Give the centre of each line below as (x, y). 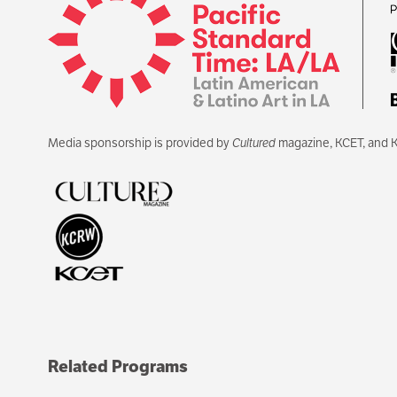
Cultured (253, 142)
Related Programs (117, 366)
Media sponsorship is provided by (140, 142)
